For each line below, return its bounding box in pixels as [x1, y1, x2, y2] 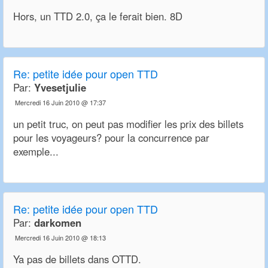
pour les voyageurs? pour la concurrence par [13, 130, 209, 145]
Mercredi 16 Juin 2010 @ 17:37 [15, 98, 106, 108]
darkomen [34, 215, 81, 230]
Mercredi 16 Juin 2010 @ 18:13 [15, 233, 106, 243]
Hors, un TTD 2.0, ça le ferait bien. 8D [13, 9, 182, 24]
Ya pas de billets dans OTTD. [13, 252, 141, 267]
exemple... [13, 144, 59, 159]
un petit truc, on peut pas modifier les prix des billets [13, 117, 243, 132]
